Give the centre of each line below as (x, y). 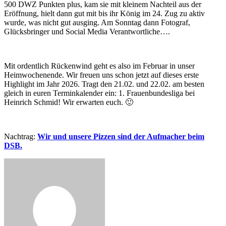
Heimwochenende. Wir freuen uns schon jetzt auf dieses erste (101, 75)
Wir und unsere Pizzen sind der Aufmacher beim (121, 136)
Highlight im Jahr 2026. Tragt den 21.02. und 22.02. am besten (104, 84)
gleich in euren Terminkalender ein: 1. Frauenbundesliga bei (99, 93)
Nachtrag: (21, 136)
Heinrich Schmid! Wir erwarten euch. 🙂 (69, 102)
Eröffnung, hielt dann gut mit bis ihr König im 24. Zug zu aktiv (104, 13)
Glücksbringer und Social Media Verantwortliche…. (87, 31)
